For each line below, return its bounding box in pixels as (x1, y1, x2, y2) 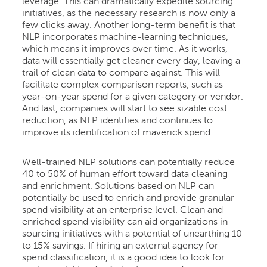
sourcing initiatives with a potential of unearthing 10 (22, 229, 243, 239)
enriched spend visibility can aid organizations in (22, 217, 228, 227)
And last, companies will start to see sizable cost (22, 104, 228, 114)
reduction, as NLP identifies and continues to (22, 116, 213, 126)
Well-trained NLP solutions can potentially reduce (22, 157, 235, 167)
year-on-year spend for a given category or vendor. (22, 92, 244, 102)
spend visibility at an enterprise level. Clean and (22, 205, 223, 215)
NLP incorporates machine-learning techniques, (22, 32, 229, 42)
